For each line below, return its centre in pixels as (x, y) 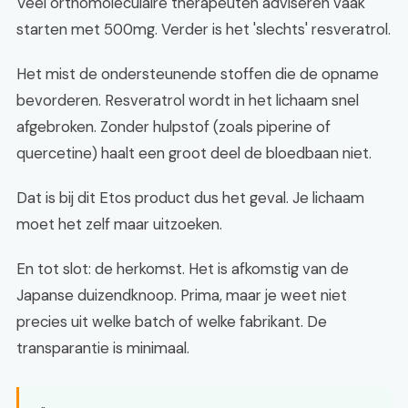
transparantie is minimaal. (103, 348)
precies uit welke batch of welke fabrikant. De (172, 321)
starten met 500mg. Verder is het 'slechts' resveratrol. (204, 29)
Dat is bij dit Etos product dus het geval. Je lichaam (190, 198)
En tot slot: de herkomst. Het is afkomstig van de (183, 269)
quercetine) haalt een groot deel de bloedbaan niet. (194, 153)
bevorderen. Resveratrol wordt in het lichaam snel (188, 100)
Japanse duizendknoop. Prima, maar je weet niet (182, 295)
